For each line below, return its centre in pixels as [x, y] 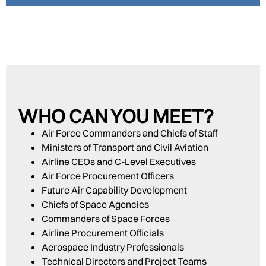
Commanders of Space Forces [106, 219]
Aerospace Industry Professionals [113, 247]
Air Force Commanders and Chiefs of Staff [129, 133]
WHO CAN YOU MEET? [116, 116]
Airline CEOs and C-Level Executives [119, 162]
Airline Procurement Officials [103, 233]
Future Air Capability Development [114, 190]
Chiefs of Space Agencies [95, 205]
